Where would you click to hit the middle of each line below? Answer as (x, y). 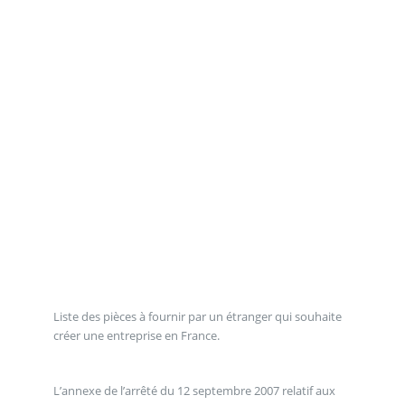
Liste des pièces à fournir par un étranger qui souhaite (197, 316)
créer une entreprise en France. (136, 335)
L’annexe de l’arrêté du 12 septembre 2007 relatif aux (194, 390)
